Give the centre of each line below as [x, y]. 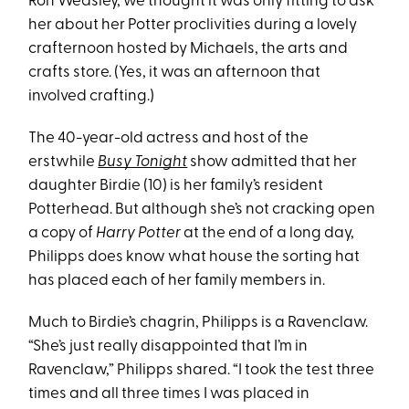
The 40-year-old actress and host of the [169, 138]
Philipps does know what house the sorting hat [194, 257]
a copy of [63, 233]
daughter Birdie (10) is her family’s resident [176, 186]
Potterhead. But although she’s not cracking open [202, 210]
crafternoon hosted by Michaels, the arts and [189, 49]
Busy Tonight [143, 162]
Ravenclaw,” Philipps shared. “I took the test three [202, 370]
